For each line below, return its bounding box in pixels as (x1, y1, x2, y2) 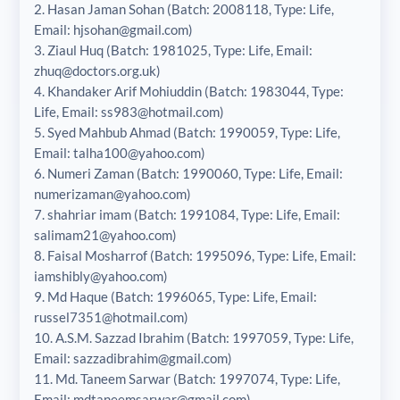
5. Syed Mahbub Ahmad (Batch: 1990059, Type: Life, (33, 123, 340, 140)
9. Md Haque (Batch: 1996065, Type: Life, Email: (33, 287, 317, 304)
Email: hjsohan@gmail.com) (33, 21, 193, 37)
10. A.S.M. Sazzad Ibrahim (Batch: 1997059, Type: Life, (33, 329, 354, 346)
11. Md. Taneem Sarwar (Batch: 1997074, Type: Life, (33, 370, 340, 387)
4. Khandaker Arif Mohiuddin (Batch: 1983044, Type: (33, 82, 344, 99)
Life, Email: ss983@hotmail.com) (33, 103, 224, 120)
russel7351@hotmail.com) (33, 308, 188, 325)
